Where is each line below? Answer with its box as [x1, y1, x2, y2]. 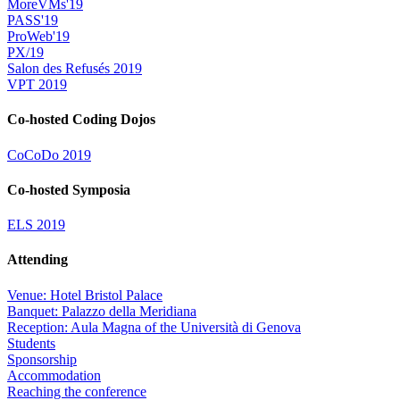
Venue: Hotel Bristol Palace [7, 287, 162, 303]
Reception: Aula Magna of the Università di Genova [7, 319, 301, 335]
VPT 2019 [7, 77, 67, 93]
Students [7, 335, 55, 351]
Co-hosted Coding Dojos [7, 112, 155, 128]
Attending [7, 252, 68, 268]
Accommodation [7, 367, 101, 383]
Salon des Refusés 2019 [7, 61, 142, 77]
